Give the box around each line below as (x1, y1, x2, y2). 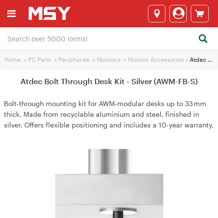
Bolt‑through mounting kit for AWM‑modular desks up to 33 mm (4, 99, 206, 108)
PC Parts (28, 56, 51, 63)
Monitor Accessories (128, 56, 184, 63)
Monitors (97, 56, 121, 63)
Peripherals (58, 56, 90, 63)
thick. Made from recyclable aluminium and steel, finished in (4, 110, 199, 118)
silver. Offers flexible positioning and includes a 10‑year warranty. (4, 121, 214, 129)
